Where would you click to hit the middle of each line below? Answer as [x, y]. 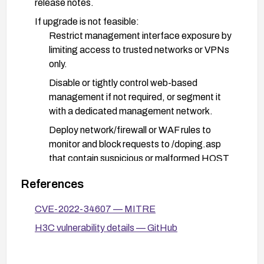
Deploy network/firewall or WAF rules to [130, 130]
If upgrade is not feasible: [87, 21]
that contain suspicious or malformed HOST [139, 158]
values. [64, 172]
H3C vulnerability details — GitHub [106, 227]
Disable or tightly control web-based [123, 82]
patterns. [68, 238]
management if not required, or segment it [135, 97]
